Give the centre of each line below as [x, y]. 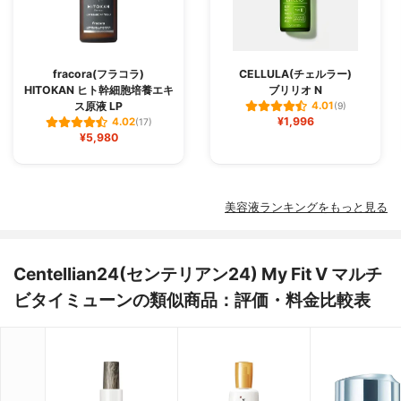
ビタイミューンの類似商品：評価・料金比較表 [192, 299]
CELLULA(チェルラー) [295, 73]
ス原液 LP [98, 106]
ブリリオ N [295, 90]
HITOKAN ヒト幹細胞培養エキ [98, 90]
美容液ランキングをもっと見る [306, 207]
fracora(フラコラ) [98, 73]
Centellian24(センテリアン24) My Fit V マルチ [198, 273]
